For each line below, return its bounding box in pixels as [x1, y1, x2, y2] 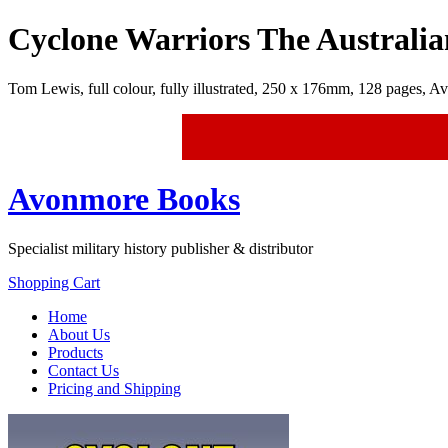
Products [48, 343, 103, 361]
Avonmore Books [8, 181, 240, 218]
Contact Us [48, 361, 119, 379]
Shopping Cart [8, 273, 100, 291]
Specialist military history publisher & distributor [8, 239, 313, 257]
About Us [48, 325, 110, 343]
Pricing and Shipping [48, 379, 181, 397]
